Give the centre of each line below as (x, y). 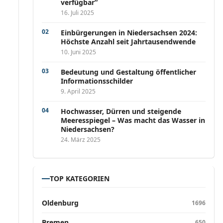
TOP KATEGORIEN (80, 178)
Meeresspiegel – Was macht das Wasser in (133, 120)
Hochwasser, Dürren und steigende (121, 111)
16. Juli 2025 (78, 13)
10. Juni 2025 (79, 52)
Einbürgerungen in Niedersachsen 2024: (129, 33)
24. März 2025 (81, 140)
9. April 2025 (78, 91)
